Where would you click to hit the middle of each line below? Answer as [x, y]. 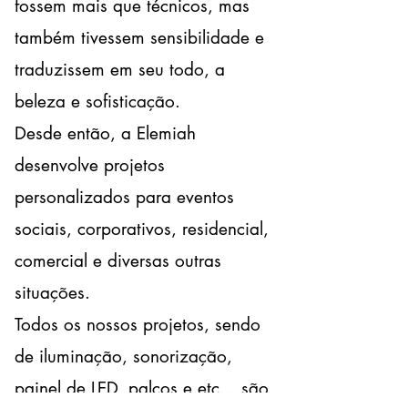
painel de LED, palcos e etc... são [142, 388]
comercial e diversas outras [118, 261]
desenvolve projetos [90, 165]
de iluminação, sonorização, [123, 357]
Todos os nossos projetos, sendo [138, 325]
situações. [52, 293]
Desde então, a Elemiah [105, 133]
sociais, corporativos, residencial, [142, 229]
